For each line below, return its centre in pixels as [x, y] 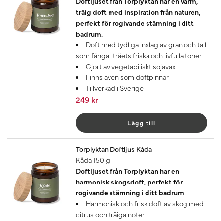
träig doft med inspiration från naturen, [138, 12]
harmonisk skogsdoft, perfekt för [129, 181]
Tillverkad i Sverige [115, 88]
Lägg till [142, 123]
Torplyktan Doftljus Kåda [114, 149]
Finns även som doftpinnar [127, 77]
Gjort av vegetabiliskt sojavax [131, 66]
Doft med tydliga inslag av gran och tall [146, 44]
